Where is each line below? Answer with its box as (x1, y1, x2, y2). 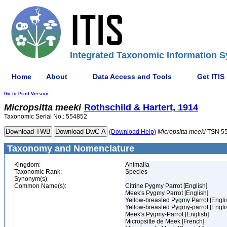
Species (125, 168, 147, 175)
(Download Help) (109, 128, 156, 135)
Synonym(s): (14, 175, 49, 182)
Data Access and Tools (93, 72, 172, 81)
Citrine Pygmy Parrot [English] (125, 182, 207, 190)
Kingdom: (14, 161, 41, 168)
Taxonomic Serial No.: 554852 (4, 113, 87, 120)
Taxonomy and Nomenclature (5, 143, 134, 154)
